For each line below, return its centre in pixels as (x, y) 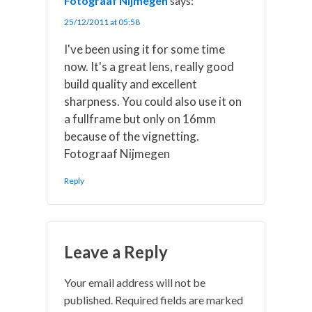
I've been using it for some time (145, 49)
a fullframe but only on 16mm (140, 119)
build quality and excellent (131, 84)
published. (89, 300)
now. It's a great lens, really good (149, 67)
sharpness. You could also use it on (153, 102)
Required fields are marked (179, 300)
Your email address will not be (135, 283)
